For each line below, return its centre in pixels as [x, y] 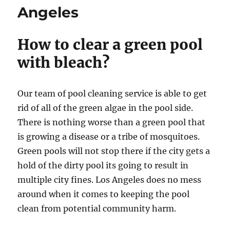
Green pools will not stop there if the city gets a [114, 151]
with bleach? [64, 63]
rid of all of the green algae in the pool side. [106, 108]
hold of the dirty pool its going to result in [103, 166]
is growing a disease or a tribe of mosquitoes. [109, 137]
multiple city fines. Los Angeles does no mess [110, 180]
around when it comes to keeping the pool [104, 194]
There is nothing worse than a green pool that [112, 122]
